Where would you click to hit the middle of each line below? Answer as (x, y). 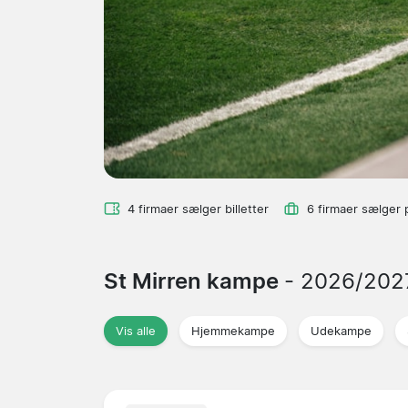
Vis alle (136, 331)
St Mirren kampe (194, 280)
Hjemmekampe (233, 331)
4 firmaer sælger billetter (198, 209)
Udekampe (341, 331)
